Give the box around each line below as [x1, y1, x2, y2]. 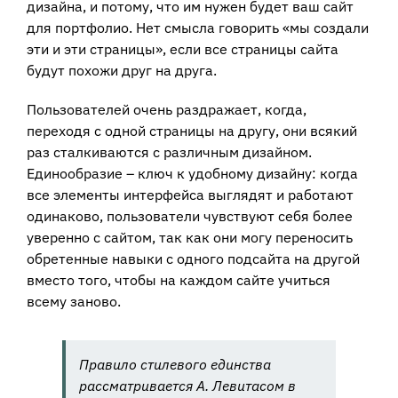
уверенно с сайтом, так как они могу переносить [27, 227, 353, 246]
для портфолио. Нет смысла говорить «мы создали [27, 18, 369, 36]
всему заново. [27, 291, 121, 310]
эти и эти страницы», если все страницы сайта [27, 39, 338, 58]
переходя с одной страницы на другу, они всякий [27, 121, 357, 139]
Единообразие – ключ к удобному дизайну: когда [27, 163, 358, 182]
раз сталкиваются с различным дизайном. [27, 142, 312, 161]
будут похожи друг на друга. [27, 60, 217, 79]
